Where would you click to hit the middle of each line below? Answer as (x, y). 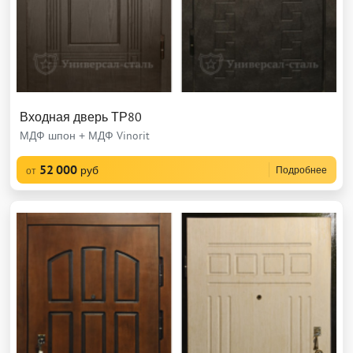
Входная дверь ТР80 (81, 117)
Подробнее (301, 170)
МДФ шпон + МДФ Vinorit (85, 136)
